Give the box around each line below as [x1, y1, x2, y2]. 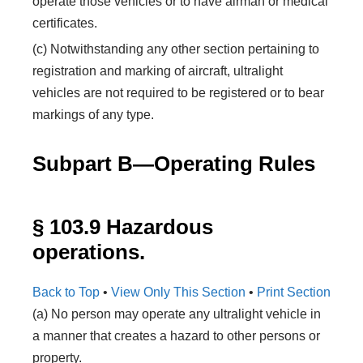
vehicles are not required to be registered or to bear [32, 86, 324, 100]
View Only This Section [111, 285, 249, 299]
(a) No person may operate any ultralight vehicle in [32, 307, 321, 321]
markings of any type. [32, 108, 154, 122]
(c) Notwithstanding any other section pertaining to [32, 42, 319, 56]
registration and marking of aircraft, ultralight [32, 64, 283, 78]
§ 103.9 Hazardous [32, 215, 213, 239]
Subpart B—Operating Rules [32, 152, 315, 176]
